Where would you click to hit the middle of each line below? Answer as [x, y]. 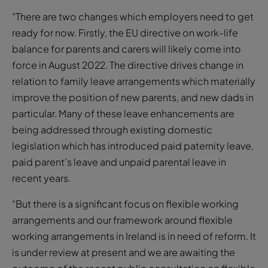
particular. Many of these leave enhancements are [123, 113]
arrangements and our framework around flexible [122, 220]
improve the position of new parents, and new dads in [133, 97]
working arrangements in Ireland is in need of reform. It [134, 236]
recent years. [41, 178]
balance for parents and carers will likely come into [127, 48]
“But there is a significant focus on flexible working [125, 203]
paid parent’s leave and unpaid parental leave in [119, 162]
